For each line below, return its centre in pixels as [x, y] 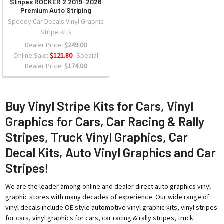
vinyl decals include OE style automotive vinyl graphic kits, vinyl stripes [111, 207]
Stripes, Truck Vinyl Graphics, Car [96, 137]
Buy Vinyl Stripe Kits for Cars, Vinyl [99, 106]
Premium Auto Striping [56, 10]
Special [87, 55]
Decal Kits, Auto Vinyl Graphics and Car [110, 152]
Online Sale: [32, 55]
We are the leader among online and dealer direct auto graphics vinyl [108, 186]
